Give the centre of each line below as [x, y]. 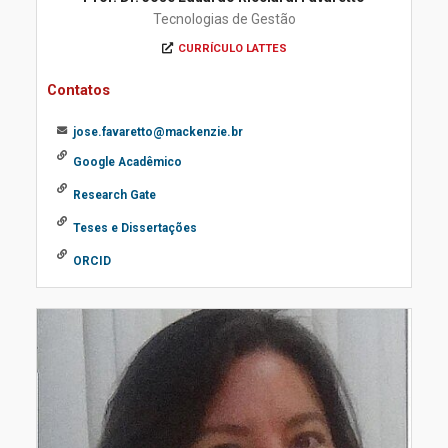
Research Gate [114, 195]
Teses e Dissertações [135, 228]
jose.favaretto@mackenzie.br [158, 132]
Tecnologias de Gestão [224, 19]
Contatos [78, 90]
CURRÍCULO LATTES [232, 48]
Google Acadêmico [127, 162]
